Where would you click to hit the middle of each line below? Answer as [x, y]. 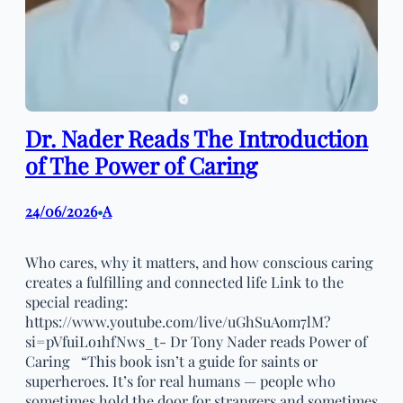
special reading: [76, 302]
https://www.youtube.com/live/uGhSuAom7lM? [178, 322]
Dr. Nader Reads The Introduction [197, 138]
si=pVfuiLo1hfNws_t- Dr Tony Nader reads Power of [196, 341]
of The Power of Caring [141, 165]
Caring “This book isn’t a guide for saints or [171, 361]
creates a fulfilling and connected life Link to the [184, 282]
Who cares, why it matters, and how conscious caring [199, 262]
